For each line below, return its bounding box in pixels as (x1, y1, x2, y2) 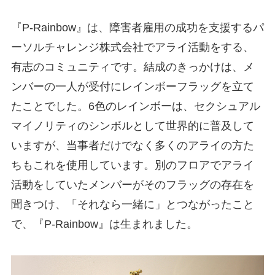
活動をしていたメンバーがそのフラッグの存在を (10, 178, 254, 191)
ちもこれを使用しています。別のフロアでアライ (10, 158, 254, 171)
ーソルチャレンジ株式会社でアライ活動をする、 (10, 41, 254, 53)
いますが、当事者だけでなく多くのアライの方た (10, 139, 254, 152)
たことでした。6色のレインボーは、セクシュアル (10, 99, 260, 112)
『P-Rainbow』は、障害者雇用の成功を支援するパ (10, 21, 264, 34)
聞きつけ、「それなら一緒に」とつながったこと (10, 198, 254, 211)
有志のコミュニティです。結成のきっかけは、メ (10, 60, 254, 73)
